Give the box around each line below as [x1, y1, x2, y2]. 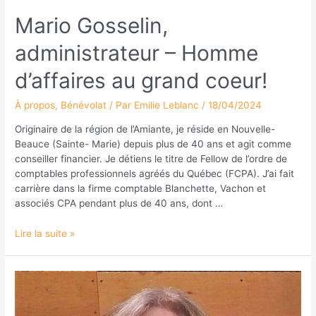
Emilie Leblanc [134, 99, 202, 111]
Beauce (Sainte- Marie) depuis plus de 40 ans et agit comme [15, 138, 292, 150]
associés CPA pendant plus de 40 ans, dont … [15, 197, 224, 209]
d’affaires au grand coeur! [15, 68, 268, 94]
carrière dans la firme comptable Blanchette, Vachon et [15, 183, 267, 195]
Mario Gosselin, [15, 13, 169, 39]
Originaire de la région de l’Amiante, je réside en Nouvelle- [15, 123, 276, 135]
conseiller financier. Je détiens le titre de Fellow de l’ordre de [15, 153, 288, 165]
